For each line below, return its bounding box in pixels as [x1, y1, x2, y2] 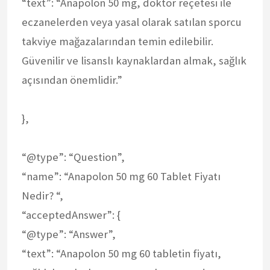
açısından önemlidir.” [22, 72, 122, 87]
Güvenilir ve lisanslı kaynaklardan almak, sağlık [22, 53, 246, 67]
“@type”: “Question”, [22, 149, 125, 164]
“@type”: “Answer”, [22, 227, 116, 241]
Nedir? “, [22, 188, 63, 202]
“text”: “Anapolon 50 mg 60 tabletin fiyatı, [22, 246, 221, 260]
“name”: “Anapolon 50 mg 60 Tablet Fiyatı [22, 169, 221, 183]
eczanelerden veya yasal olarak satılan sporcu [22, 14, 242, 29]
